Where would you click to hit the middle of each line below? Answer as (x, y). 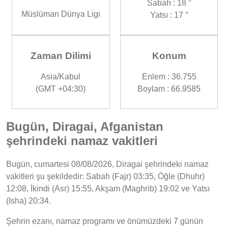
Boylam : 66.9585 (169, 89)
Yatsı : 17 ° (169, 15)
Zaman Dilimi (61, 55)
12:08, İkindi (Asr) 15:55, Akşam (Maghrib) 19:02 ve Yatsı (108, 189)
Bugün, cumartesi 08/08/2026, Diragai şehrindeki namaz (107, 164)
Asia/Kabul (61, 77)
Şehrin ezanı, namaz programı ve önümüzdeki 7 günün (105, 221)
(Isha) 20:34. (28, 201)
